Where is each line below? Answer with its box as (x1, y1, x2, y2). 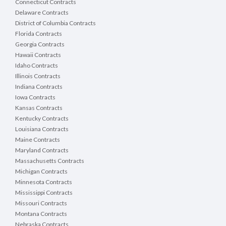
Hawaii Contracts (15, 51, 61, 59)
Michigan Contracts (15, 167, 68, 176)
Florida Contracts (15, 30, 62, 38)
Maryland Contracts (15, 146, 69, 154)
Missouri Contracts (15, 199, 67, 207)
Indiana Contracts (15, 83, 63, 91)
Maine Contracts (15, 136, 60, 144)
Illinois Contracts (15, 72, 61, 80)
